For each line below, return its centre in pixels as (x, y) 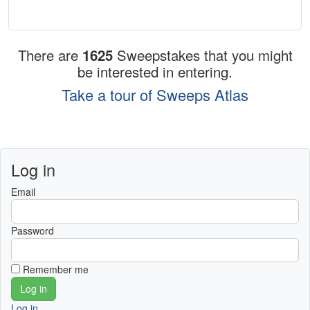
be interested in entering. (155, 72)
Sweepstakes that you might (204, 55)
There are (50, 55)
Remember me (56, 270)
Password (33, 231)
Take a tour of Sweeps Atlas (155, 95)
